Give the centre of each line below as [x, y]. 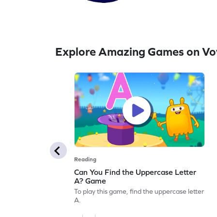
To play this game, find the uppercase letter [139, 191]
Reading [85, 159]
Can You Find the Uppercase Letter [135, 172]
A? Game [90, 180]
